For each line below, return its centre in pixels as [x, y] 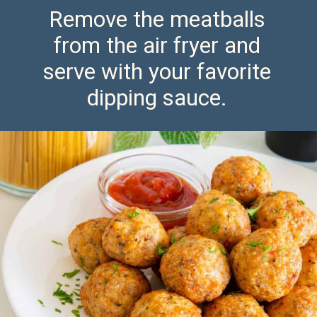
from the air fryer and [157, 46]
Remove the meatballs [157, 20]
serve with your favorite [157, 72]
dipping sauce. [157, 98]
